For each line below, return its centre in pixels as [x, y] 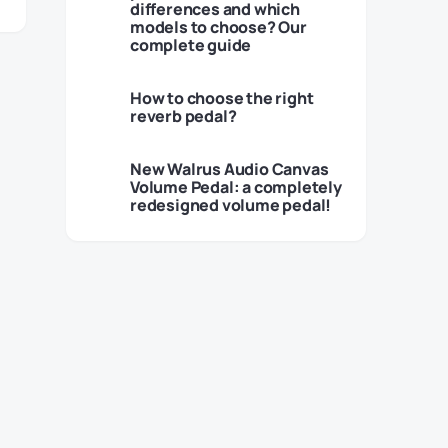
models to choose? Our [218, 27]
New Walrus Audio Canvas [229, 169]
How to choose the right [222, 98]
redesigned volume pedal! [231, 205]
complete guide [191, 45]
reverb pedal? [183, 116]
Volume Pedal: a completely [236, 187]
